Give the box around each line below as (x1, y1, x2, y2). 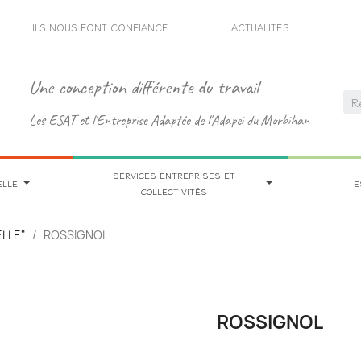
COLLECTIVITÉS (141, 184, 208, 197)
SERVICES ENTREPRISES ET (113, 168, 236, 181)
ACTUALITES (231, 20, 290, 34)
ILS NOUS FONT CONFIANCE (32, 20, 169, 34)
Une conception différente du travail (29, 74, 259, 99)
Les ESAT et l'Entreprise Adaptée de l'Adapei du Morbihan (29, 110, 310, 129)
